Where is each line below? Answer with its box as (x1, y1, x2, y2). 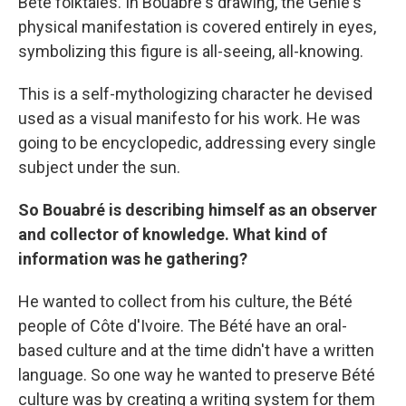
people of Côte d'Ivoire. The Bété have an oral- (18, 315, 347, 335)
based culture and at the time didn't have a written (18, 340, 374, 360)
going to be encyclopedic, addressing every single (18, 132, 376, 152)
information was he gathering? (18, 248, 247, 268)
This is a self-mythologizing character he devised (18, 83, 372, 103)
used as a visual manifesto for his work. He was (18, 108, 361, 128)
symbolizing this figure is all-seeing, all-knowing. (18, 41, 363, 61)
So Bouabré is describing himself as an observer (18, 199, 377, 219)
